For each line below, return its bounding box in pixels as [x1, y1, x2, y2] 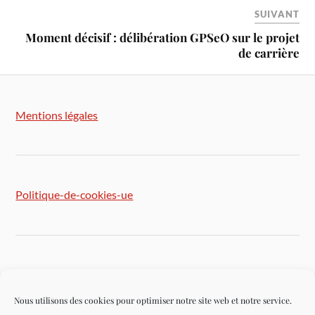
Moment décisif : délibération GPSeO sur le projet [25, 29, 300, 45]
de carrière [238, 44, 300, 60]
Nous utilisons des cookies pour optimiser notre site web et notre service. [14, 295, 292, 306]
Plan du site [15, 268, 72, 282]
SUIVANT [254, 8, 300, 20]
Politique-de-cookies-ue [15, 188, 134, 202]
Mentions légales [15, 108, 98, 122]
